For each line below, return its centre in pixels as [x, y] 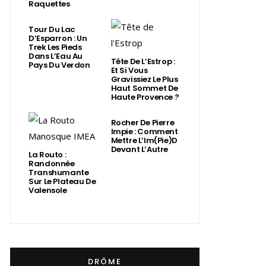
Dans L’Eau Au [56, 56]
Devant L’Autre [140, 149]
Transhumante [59, 172]
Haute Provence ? [145, 97]
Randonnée [52, 163]
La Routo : [47, 154]
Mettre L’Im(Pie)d [144, 140]
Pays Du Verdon [59, 65]
